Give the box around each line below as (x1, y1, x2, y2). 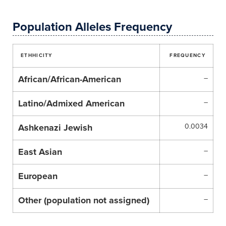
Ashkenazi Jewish (18, 122, 92, 133)
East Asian (18, 146, 62, 157)
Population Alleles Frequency (13, 20, 172, 34)
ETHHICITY (21, 52, 52, 59)
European (18, 171, 58, 182)
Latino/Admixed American (18, 98, 125, 109)
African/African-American (18, 74, 121, 85)
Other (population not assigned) (18, 195, 149, 206)
